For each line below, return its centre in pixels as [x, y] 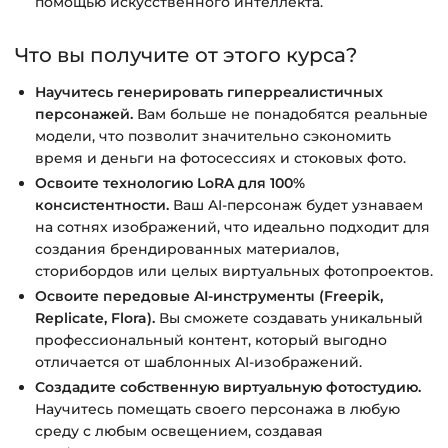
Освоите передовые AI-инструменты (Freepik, [209, 295]
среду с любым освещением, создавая [179, 430]
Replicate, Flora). [95, 317]
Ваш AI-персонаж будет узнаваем [296, 204]
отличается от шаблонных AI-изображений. [198, 361]
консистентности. [102, 204]
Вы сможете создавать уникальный [289, 317]
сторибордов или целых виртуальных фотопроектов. [234, 270]
